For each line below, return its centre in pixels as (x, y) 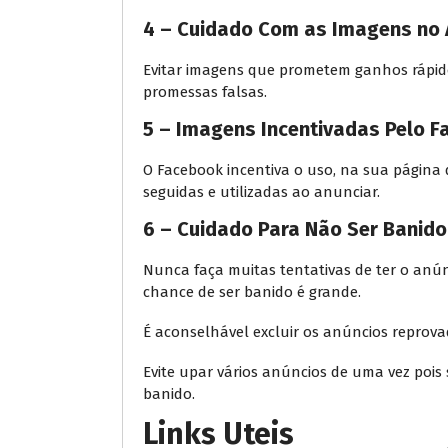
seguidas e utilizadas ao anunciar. (261, 191)
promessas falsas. (205, 91)
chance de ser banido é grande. (252, 291)
